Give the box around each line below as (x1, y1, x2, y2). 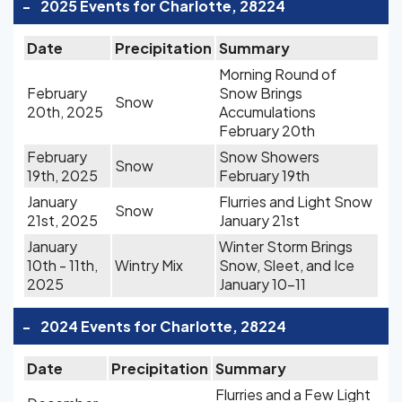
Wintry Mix (115, 256, 183, 275)
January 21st (219, 211, 300, 230)
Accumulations (219, 102, 316, 121)
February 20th (219, 121, 315, 140)
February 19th (219, 166, 310, 185)
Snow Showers (219, 147, 319, 166)
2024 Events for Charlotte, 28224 (40, 317, 286, 336)
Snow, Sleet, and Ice (219, 256, 354, 275)
